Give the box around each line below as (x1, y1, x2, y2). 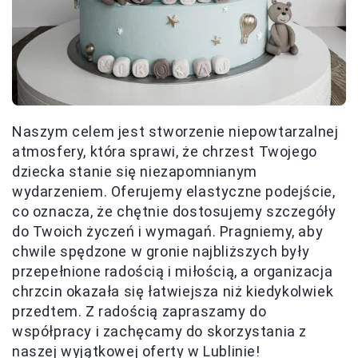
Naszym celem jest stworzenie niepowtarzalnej (12, 123, 339, 141)
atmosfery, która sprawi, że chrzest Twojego (12, 143, 317, 161)
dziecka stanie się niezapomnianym (12, 163, 257, 181)
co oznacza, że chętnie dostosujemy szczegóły (12, 203, 336, 221)
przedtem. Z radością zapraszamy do (12, 303, 267, 320)
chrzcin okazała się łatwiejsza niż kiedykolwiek (12, 283, 334, 300)
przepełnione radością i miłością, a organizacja (12, 263, 333, 280)
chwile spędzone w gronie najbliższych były (12, 243, 310, 261)
